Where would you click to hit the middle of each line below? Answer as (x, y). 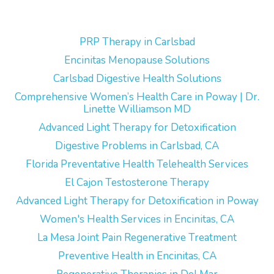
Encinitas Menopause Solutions (137, 60)
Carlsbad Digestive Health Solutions (137, 79)
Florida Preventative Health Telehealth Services (137, 164)
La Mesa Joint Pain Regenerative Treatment (137, 238)
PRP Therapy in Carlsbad (137, 42)
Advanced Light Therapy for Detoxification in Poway (137, 201)
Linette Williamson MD (137, 109)
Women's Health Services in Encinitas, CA (137, 219)
